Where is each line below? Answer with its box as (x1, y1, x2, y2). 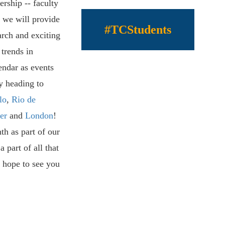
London (25, 110, 53, 121)
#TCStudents (104, 23, 171, 37)
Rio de (11, 94, 36, 105)
